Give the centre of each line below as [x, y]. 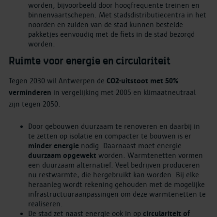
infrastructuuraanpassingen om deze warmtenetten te [117, 194]
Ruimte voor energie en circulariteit [90, 62]
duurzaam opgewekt [62, 155]
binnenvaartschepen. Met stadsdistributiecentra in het [117, 15]
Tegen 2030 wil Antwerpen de [58, 81]
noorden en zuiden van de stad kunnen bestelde [106, 25]
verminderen [30, 92]
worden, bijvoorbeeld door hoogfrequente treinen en [114, 6]
